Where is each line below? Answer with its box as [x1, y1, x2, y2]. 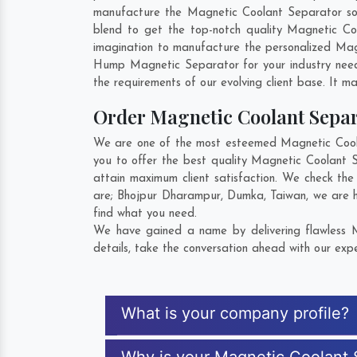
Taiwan [270, 190, 307, 202]
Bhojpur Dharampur [117, 190, 221, 202]
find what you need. [93, 208, 197, 220]
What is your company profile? [121, 304, 349, 323]
